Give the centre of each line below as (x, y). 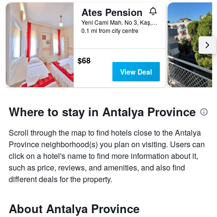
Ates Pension (112, 12)
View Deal (136, 72)
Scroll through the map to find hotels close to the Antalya (105, 133)
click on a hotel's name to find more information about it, (103, 156)
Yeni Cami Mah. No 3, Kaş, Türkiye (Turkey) (155, 22)
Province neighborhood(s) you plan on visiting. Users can (107, 144)
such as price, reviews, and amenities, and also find (97, 168)
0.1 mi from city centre (110, 31)
